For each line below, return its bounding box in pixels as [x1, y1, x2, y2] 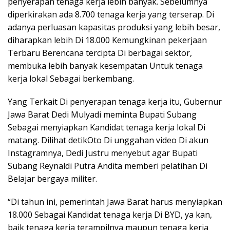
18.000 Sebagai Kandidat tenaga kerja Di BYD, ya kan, [8, 209, 212, 221]
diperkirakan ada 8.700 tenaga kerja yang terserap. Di [8, 9, 214, 21]
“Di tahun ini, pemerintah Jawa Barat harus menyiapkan [8, 196, 222, 208]
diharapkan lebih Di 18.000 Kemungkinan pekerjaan [8, 34, 207, 46]
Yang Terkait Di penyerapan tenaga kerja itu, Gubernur [8, 96, 222, 108]
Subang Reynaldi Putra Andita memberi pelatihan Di [8, 160, 207, 172]
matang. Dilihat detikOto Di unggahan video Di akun [8, 135, 208, 146]
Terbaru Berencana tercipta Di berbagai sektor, [8, 47, 192, 59]
